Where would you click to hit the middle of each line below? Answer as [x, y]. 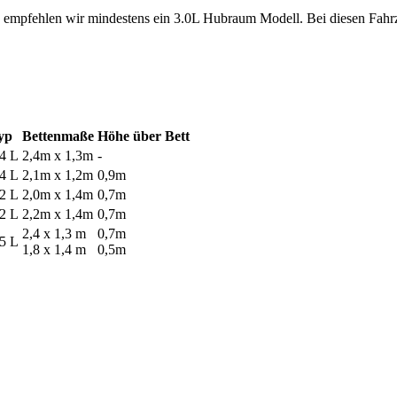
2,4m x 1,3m [58, 155]
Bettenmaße [58, 136]
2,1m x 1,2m [58, 175]
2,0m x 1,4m [58, 194]
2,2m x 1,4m [58, 214]
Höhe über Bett [144, 136]
